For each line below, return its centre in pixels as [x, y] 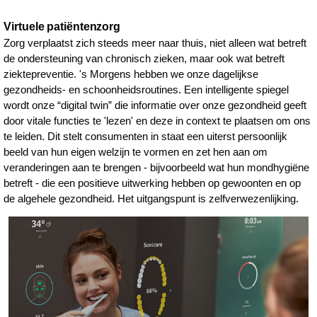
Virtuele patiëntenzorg [63, 27]
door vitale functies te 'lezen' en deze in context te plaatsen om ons [157, 121]
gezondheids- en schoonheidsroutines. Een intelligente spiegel [146, 90]
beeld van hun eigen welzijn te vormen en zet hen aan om [136, 152]
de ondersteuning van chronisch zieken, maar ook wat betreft [144, 59]
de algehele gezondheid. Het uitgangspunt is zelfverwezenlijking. [151, 199]
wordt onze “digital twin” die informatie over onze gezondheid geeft [155, 105]
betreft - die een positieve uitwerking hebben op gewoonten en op [152, 183]
